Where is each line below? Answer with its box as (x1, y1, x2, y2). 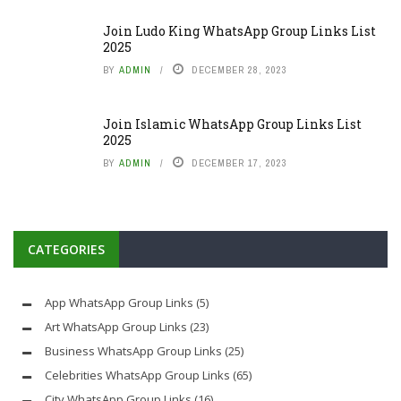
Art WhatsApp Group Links (45, 319, 187, 336)
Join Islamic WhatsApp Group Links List (103, 115, 362, 133)
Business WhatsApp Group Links (45, 343, 222, 360)
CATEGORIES (28, 241, 105, 259)
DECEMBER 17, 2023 (192, 157, 287, 170)
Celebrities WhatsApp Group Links (45, 367, 230, 384)
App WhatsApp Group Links (45, 294, 193, 311)
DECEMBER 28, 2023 (192, 64, 287, 77)
